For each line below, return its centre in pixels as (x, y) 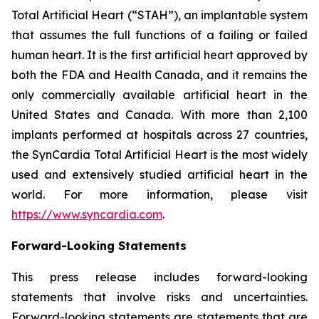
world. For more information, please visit (159, 194)
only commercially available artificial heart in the (159, 95)
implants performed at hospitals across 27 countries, (159, 135)
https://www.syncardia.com (87, 214)
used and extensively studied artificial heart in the (159, 174)
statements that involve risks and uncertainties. (159, 297)
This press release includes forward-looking (159, 277)
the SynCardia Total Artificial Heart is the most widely (159, 155)
